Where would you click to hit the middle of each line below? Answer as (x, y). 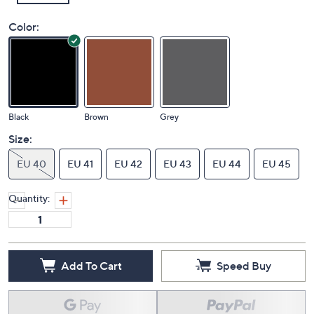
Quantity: (29, 198)
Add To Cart (91, 265)
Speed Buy (244, 265)
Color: (24, 27)
